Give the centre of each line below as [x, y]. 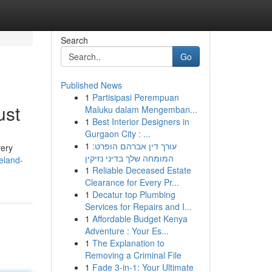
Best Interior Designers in [141, 121]
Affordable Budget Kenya [140, 219]
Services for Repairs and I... [138, 206]
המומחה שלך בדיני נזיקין [129, 158]
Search [74, 40]
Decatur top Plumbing [134, 194]
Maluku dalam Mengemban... [141, 109]
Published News [91, 85]
